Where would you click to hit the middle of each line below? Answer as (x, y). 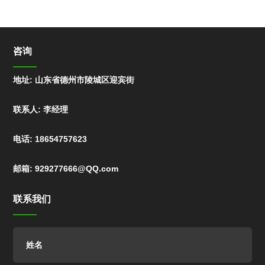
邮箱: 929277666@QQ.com (66, 168)
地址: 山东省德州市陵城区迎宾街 (74, 80)
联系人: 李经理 (41, 109)
